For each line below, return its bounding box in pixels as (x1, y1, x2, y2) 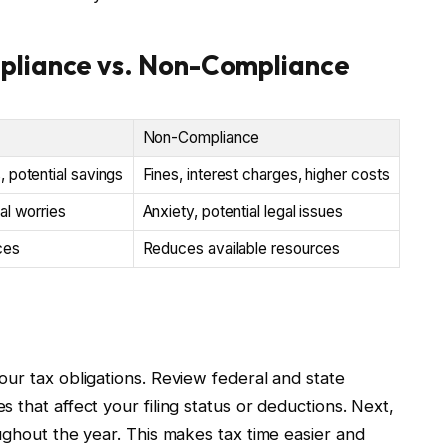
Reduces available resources (142, 238, 341, 258)
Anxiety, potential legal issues (142, 201, 343, 221)
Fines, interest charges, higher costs (142, 164, 390, 184)
